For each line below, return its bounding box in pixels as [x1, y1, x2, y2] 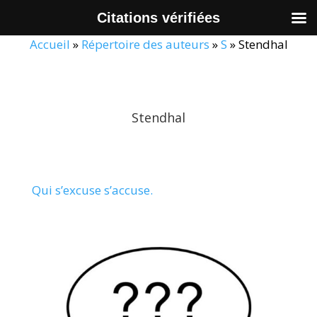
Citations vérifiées [97, 10, 220, 25]
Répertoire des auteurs [81, 36, 209, 52]
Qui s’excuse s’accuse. [31, 182, 153, 198]
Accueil [29, 36, 70, 52]
